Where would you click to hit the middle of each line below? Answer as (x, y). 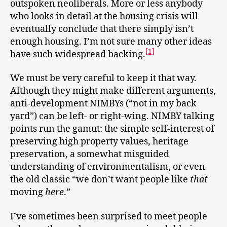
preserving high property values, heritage (99, 142)
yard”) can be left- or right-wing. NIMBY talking (112, 117)
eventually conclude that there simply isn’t (102, 29)
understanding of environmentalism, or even (108, 167)
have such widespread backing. (78, 54)
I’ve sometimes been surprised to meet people (109, 216)
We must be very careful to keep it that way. (103, 79)
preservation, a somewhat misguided (90, 155)
